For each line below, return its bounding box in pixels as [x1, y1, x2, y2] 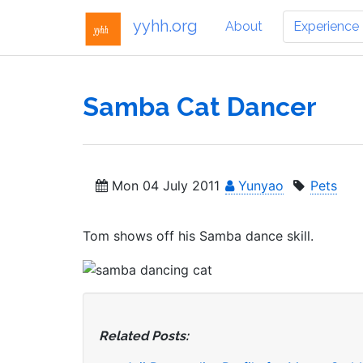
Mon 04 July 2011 [108, 177, 220, 194]
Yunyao [234, 177, 284, 194]
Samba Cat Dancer [83, 92, 317, 122]
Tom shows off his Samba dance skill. [83, 228, 314, 244]
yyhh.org [133, 15, 198, 36]
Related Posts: [99, 327, 189, 344]
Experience [293, 18, 359, 34]
